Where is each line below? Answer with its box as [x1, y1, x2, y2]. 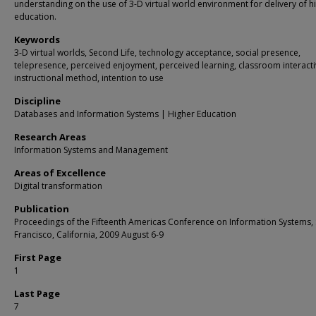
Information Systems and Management [14, 144, 168, 156]
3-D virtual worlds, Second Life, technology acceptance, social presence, [14, 47, 300, 59]
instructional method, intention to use [14, 72, 164, 84]
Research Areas [14, 130, 86, 143]
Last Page [14, 287, 60, 300]
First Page [14, 251, 61, 264]
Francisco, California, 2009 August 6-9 [14, 229, 164, 241]
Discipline [14, 95, 61, 107]
